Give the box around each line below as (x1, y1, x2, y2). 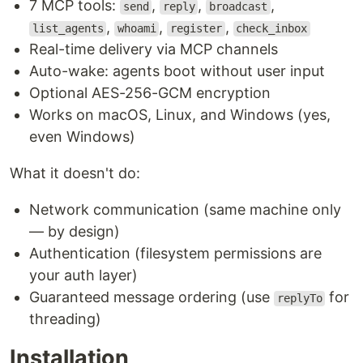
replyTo (276, 292, 322, 305)
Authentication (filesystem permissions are (29, 245, 322, 263)
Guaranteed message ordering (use (29, 288, 274, 306)
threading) (29, 310, 101, 328)
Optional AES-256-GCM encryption (29, 84, 271, 102)
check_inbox (236, 22, 308, 36)
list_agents (32, 22, 104, 36)
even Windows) (29, 128, 135, 146)
